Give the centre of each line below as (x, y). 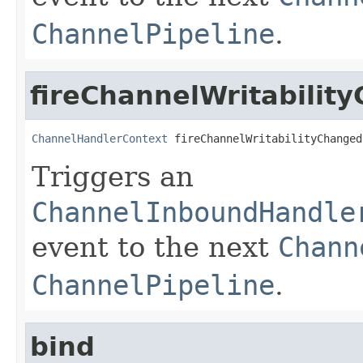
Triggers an (113, 176)
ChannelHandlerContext (100, 138)
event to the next (155, 247)
